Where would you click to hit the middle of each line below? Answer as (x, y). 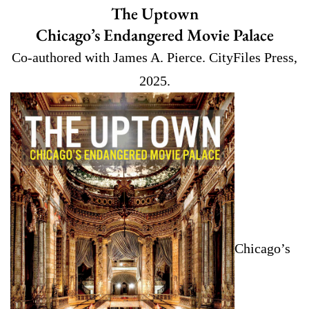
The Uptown (154, 13)
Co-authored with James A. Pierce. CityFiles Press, (154, 57)
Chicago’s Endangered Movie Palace (154, 34)
